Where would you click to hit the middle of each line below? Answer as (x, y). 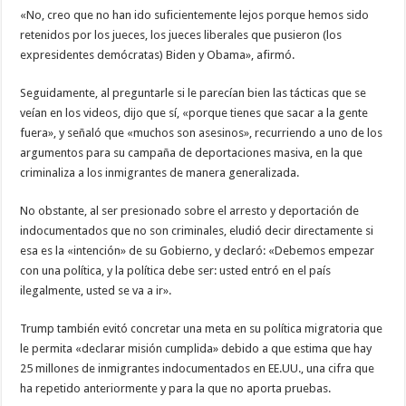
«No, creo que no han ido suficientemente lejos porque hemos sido (195, 15)
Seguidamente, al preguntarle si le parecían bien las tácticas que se (193, 93)
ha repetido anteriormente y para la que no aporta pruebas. (176, 389)
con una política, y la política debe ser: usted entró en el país (176, 271)
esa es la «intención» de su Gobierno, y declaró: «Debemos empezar (198, 251)
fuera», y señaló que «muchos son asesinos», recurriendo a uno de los (202, 133)
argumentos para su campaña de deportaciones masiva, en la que (192, 153)
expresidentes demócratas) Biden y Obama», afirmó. (158, 55)
